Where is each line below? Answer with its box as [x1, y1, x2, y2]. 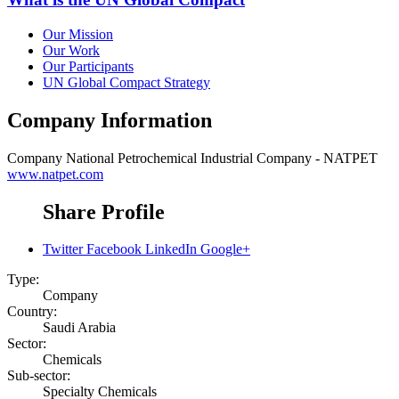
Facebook [86, 241, 142, 257]
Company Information [7, 108, 212, 132]
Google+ [200, 241, 250, 257]
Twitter [43, 241, 83, 257]
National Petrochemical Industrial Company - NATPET [66, 150, 378, 166]
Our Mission [43, 26, 113, 42]
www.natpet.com [7, 166, 103, 182]
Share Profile [43, 199, 165, 224]
